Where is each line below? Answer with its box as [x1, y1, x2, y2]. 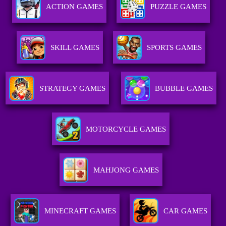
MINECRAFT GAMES [44, 207, 117, 215]
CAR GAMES [163, 207, 208, 215]
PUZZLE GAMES [150, 3, 206, 11]
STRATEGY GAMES [39, 84, 105, 93]
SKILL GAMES [50, 43, 99, 52]
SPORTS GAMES [146, 43, 202, 52]
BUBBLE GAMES [154, 84, 213, 93]
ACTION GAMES [45, 3, 103, 11]
